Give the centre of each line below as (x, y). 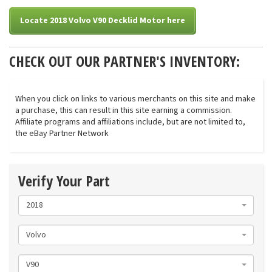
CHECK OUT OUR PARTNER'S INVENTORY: (124, 61)
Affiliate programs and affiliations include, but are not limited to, (130, 122)
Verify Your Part (64, 181)
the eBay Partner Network (62, 134)
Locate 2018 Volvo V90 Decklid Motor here (103, 21)
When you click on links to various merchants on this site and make (135, 99)
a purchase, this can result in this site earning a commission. (124, 110)
